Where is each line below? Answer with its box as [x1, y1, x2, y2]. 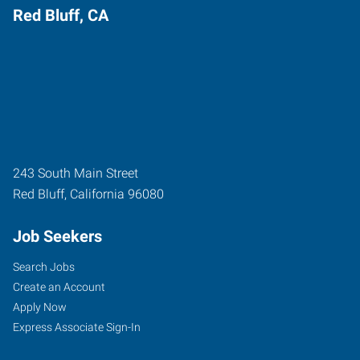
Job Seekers [13, 227, 102, 246]
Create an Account [13, 280, 105, 293]
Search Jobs [13, 260, 75, 273]
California [70, 186, 125, 202]
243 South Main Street [13, 166, 138, 181]
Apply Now [13, 301, 67, 313]
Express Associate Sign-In [13, 321, 141, 333]
